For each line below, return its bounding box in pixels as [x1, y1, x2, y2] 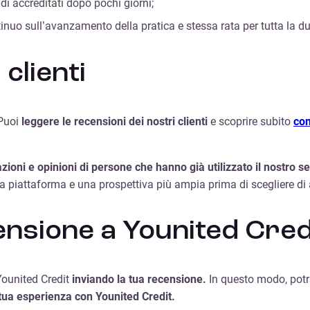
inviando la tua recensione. [72, 273, 209, 286]
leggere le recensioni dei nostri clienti [21, 114, 208, 128]
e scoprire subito [208, 114, 293, 128]
